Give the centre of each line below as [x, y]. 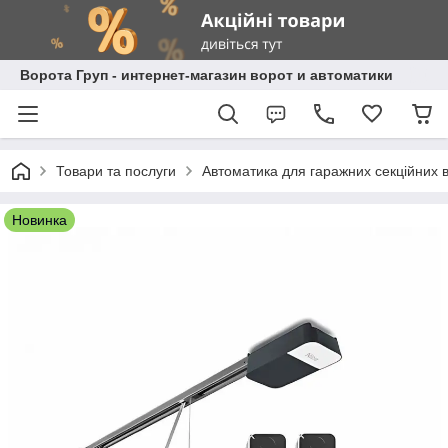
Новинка [39, 220]
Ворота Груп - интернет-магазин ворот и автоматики [206, 75]
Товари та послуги [116, 171]
